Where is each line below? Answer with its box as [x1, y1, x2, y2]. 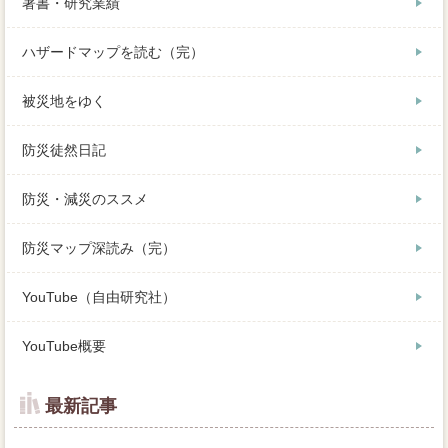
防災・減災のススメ [22, 191, 148, 208]
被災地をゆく [22, 93, 106, 110]
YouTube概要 [22, 338, 106, 355]
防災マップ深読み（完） [22, 240, 176, 257]
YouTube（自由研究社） [22, 289, 176, 306]
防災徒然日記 [22, 142, 106, 159]
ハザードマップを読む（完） [22, 44, 204, 61]
